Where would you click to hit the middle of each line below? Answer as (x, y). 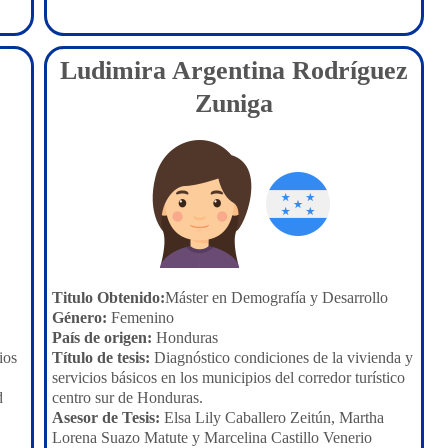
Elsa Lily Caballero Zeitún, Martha (272, 417)
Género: (79, 317)
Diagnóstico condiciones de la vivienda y (281, 357)
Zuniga (234, 103)
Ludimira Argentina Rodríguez (234, 70)
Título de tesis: (101, 357)
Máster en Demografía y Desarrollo (276, 297)
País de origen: (102, 337)
